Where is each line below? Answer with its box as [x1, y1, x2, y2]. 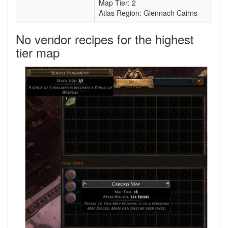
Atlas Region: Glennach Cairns [99, 8, 197, 18]
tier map [16, 43, 60, 62]
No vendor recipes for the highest [16, 30, 194, 48]
